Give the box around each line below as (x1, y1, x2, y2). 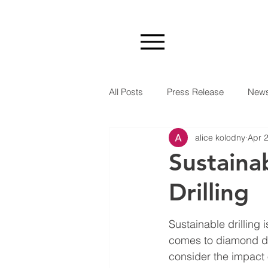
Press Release (167, 86, 224, 98)
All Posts (109, 86, 143, 98)
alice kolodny (195, 132, 245, 143)
